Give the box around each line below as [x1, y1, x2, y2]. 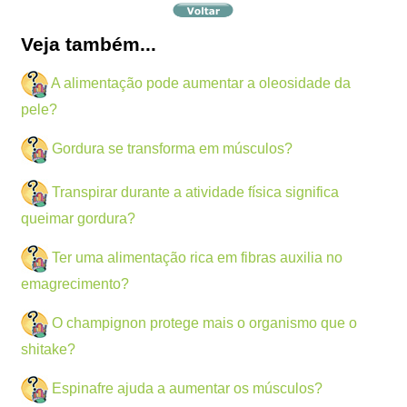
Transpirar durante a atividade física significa [52, 184, 340, 200]
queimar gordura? [21, 210, 136, 226]
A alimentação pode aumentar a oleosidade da [51, 74, 352, 91]
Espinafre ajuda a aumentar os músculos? [52, 380, 323, 396]
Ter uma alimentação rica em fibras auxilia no [52, 249, 343, 265]
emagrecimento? [21, 275, 130, 292]
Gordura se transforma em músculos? [52, 140, 293, 156]
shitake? [21, 341, 76, 357]
